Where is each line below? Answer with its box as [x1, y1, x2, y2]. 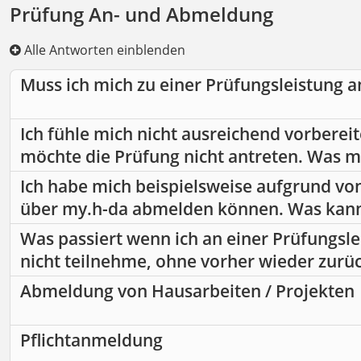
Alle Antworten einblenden [21, 41, 185, 60]
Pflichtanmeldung [20, 329, 163, 352]
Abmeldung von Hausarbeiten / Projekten [20, 280, 355, 303]
